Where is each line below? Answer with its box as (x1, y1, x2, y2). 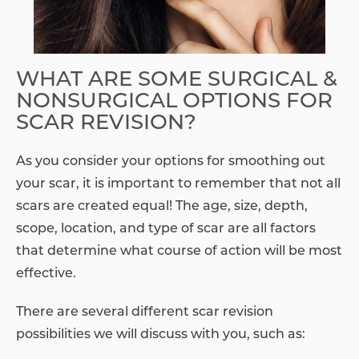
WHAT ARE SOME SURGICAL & (16, 70, 337, 92)
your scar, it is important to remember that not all (16, 178, 341, 192)
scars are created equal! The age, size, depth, (16, 200, 308, 214)
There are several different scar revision (16, 306, 273, 320)
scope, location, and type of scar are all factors (16, 223, 316, 236)
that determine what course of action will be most (16, 245, 342, 259)
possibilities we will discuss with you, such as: (16, 329, 305, 342)
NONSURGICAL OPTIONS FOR (16, 91, 333, 114)
